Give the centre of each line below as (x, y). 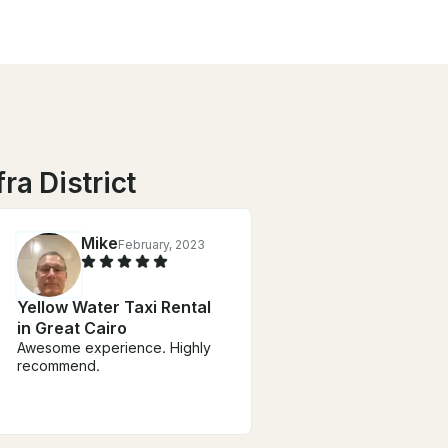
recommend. (58, 365)
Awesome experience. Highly (114, 347)
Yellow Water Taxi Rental (114, 306)
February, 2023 (161, 244)
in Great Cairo (72, 327)
